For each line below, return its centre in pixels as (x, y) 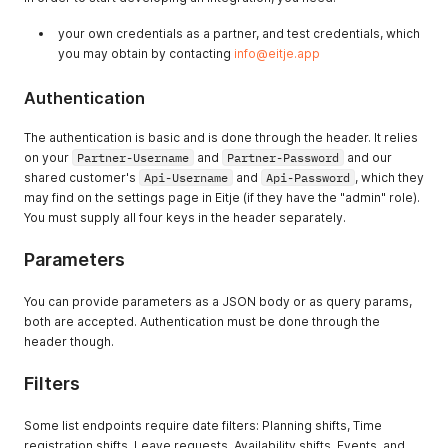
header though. (69, 341)
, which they (389, 177)
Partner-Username (133, 157)
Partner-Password (283, 157)
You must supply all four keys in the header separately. (185, 217)
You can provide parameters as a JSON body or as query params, (218, 301)
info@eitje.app (277, 53)
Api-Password (308, 177)
